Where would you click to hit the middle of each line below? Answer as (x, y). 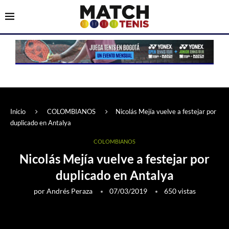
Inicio (18, 112)
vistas (186, 191)
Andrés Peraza (69, 191)
